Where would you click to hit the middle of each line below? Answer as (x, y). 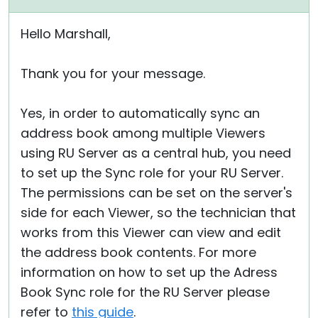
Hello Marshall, (66, 34)
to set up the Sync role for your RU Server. (152, 173)
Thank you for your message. (113, 73)
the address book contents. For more (138, 252)
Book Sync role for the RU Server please (145, 292)
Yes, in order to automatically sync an (140, 113)
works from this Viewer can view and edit (151, 232)
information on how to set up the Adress (149, 272)
